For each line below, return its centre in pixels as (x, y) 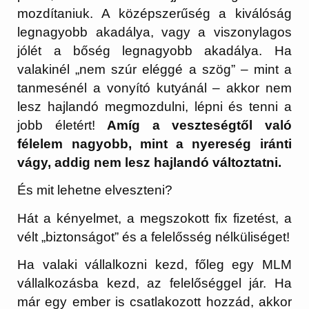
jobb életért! (62, 125)
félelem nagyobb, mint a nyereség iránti (154, 143)
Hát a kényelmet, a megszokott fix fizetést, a (154, 218)
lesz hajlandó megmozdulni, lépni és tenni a (154, 106)
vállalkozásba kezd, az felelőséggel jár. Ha (154, 283)
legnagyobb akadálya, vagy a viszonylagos (154, 32)
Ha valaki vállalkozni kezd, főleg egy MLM (154, 265)
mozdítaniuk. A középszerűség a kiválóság (154, 13)
